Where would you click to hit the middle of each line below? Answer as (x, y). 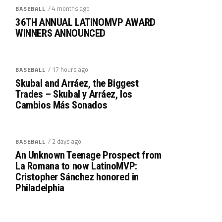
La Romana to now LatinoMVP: (76, 166)
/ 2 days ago (64, 141)
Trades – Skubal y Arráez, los (74, 94)
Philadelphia (40, 188)
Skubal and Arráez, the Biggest (77, 83)
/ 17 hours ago (68, 69)
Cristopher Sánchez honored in (77, 177)
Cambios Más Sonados (61, 105)
